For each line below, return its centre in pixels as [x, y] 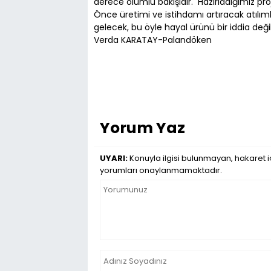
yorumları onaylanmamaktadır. [161, 170]
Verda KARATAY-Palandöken [153, 40]
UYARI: [114, 158]
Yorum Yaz [142, 128]
